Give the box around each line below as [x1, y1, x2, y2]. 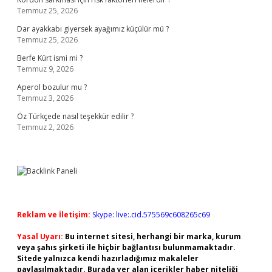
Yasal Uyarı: [17, 231, 63, 242]
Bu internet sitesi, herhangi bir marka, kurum [65, 231, 241, 242]
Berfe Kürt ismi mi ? [17, 53, 83, 63]
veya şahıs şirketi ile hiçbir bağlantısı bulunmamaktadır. [17, 242, 236, 253]
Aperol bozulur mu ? [17, 82, 87, 92]
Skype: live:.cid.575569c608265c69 [92, 209, 210, 220]
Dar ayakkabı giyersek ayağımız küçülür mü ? [17, 24, 169, 34]
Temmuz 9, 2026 [17, 64, 73, 74]
